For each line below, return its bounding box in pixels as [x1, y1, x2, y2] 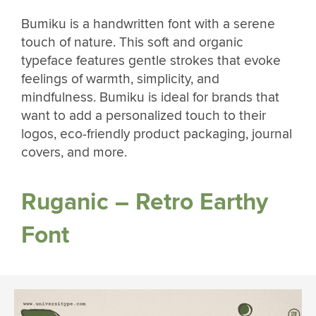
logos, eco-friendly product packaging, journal [21, 126, 292, 143]
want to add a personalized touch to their [21, 107, 266, 125]
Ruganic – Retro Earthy [21, 187, 268, 217]
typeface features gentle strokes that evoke [21, 52, 281, 70]
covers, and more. [21, 144, 127, 162]
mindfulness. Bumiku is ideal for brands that [21, 89, 279, 107]
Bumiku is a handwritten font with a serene [21, 16, 275, 33]
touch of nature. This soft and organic [21, 34, 243, 51]
